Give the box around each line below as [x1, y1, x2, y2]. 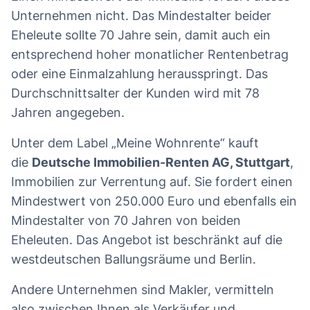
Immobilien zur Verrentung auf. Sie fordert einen [11, 174, 293, 190]
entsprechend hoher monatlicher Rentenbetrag [11, 47, 289, 62]
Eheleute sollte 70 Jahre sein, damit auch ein [11, 28, 271, 43]
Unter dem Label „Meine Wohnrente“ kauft [11, 136, 259, 151]
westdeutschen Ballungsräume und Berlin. [11, 252, 256, 267]
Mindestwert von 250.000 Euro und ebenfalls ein [11, 194, 297, 209]
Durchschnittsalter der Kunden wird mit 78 [11, 86, 259, 101]
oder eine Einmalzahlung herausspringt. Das [11, 66, 268, 82]
